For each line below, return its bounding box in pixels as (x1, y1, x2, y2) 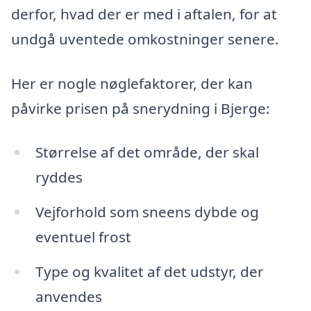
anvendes (35, 287, 102, 307)
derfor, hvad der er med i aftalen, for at (11, 3, 277, 24)
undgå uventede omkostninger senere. (11, 28, 279, 49)
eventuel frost (35, 227, 131, 247)
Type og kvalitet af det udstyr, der (35, 262, 264, 282)
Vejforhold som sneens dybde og (35, 202, 259, 222)
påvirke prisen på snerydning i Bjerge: (11, 98, 270, 118)
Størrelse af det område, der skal (35, 142, 259, 162)
